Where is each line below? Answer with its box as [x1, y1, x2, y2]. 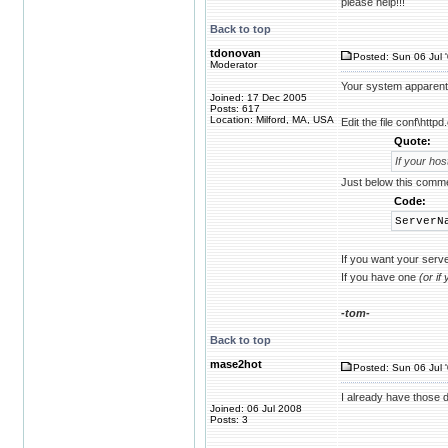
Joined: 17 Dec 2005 [210, 92, 307, 103]
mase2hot [210, 358, 262, 370]
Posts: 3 [210, 414, 248, 425]
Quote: [393, 135, 431, 147]
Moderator [210, 59, 257, 70]
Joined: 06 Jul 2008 [210, 403, 302, 414]
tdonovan [210, 47, 261, 59]
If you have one [341, 271, 419, 283]
